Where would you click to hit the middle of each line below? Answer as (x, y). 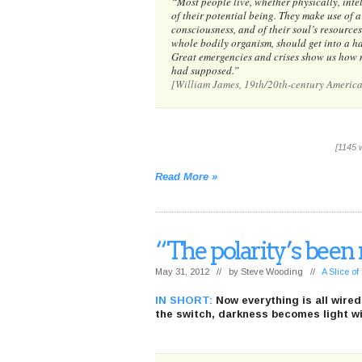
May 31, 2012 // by (198, 271)
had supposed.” (205, 70)
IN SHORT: (184, 300)
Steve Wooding (272, 271)
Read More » (186, 177)
